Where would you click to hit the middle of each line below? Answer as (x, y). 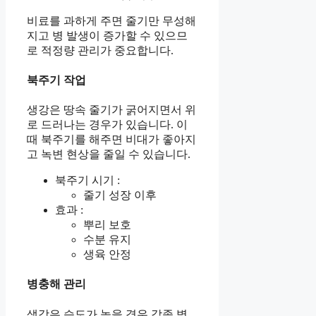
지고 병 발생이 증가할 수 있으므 (107, 35)
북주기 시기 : (87, 181)
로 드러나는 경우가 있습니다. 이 (107, 125)
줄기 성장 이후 (120, 195)
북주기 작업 (56, 80)
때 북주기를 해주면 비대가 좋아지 (111, 140)
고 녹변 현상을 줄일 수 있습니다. (109, 154)
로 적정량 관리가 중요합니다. (100, 50)
